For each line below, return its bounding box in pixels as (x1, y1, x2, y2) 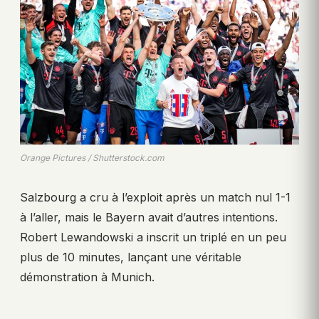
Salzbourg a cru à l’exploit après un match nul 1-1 (20, 190, 291, 205)
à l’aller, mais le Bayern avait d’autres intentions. (20, 210, 278, 225)
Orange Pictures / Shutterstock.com (20, 152, 164, 164)
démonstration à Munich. (20, 270, 155, 285)
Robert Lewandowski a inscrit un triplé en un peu (20, 230, 286, 245)
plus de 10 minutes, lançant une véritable (20, 250, 241, 265)
